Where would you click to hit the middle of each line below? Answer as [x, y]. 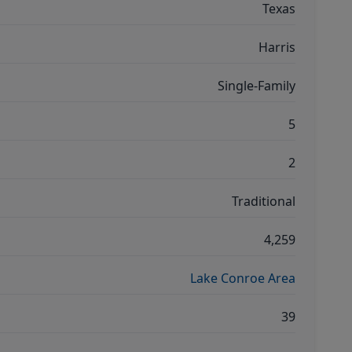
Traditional [264, 201]
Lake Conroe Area [243, 278]
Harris [277, 47]
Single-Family [257, 86]
